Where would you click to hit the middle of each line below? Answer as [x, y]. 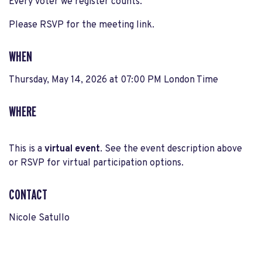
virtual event [72, 149]
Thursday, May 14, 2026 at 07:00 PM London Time [113, 80]
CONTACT [28, 195]
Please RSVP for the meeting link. [82, 25]
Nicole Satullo [39, 218]
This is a [27, 149]
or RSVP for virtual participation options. [96, 163]
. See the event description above [171, 149]
